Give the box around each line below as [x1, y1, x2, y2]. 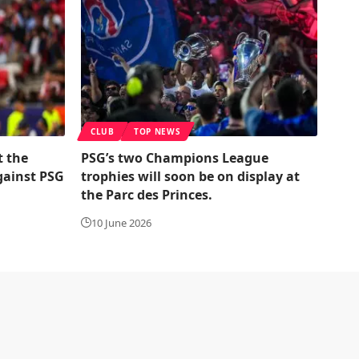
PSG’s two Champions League [81, 148, 268, 167]
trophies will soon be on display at [81, 167, 300, 185]
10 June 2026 [91, 215, 151, 230]
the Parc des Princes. [81, 185, 212, 204]
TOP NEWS [133, 125, 181, 137]
